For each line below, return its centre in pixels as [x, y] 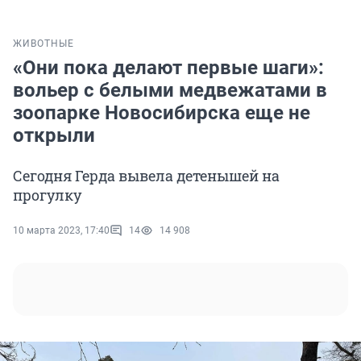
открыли [54, 136]
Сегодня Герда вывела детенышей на [146, 176]
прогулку [47, 195]
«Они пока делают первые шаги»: [168, 68]
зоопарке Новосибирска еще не [162, 113]
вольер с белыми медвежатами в [170, 91]
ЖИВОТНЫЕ [44, 44]
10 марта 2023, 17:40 [61, 231]
